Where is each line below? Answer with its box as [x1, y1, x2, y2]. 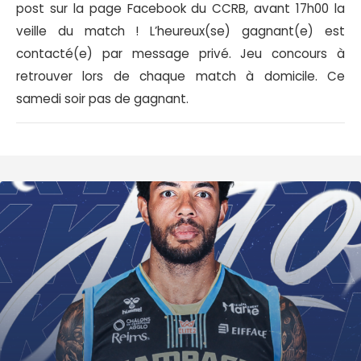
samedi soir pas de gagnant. [16, 90, 189, 108]
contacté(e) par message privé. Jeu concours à [16, 45, 345, 63]
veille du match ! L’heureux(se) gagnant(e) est [16, 23, 345, 40]
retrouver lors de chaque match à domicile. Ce [16, 68, 345, 85]
